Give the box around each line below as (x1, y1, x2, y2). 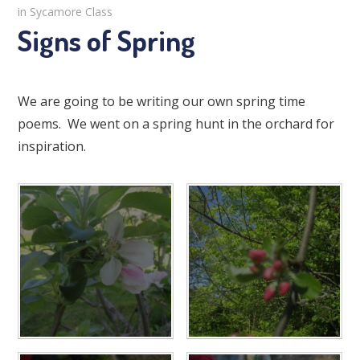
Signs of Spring (18, 22, 196, 59)
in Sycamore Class (18, 4, 113, 19)
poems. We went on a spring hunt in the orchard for (18, 115, 335, 133)
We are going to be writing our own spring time (18, 92, 306, 111)
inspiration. (18, 137, 87, 156)
